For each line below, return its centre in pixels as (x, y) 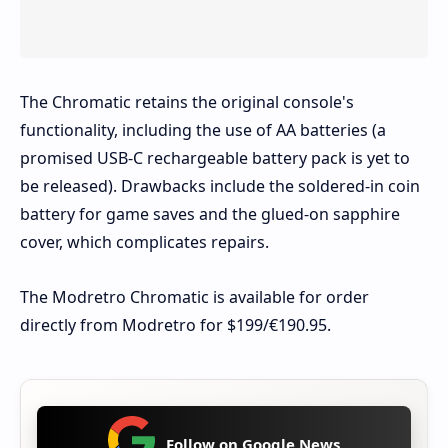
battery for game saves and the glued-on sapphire (210, 214)
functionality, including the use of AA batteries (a (203, 130)
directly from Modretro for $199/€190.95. (175, 325)
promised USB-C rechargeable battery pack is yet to (215, 158)
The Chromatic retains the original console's (187, 102)
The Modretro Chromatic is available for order (194, 297)
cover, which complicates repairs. (144, 242)
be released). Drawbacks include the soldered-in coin (220, 186)
